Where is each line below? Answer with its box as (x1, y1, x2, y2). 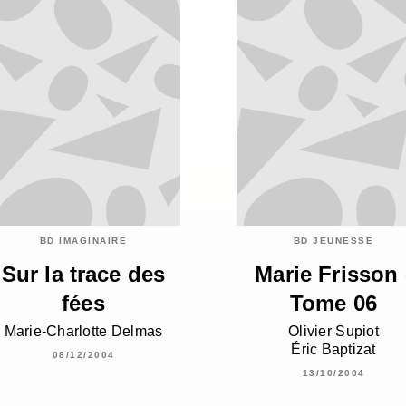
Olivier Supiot (288, 323, 379, 339)
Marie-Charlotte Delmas (4, 323, 163, 339)
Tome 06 (289, 291, 378, 316)
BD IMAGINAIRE (39, 236, 128, 246)
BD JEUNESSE (293, 236, 374, 246)
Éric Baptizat (291, 341, 376, 357)
